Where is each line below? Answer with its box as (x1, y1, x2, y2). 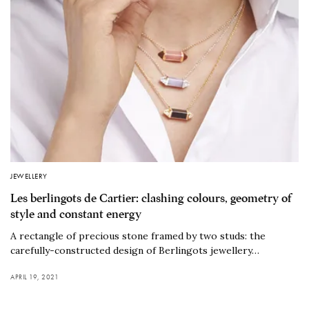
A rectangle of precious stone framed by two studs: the (10, 230, 266, 243)
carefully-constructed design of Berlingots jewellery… (10, 244, 259, 257)
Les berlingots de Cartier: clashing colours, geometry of (10, 191, 292, 206)
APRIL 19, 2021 (10, 272, 59, 282)
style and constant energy (10, 207, 141, 222)
